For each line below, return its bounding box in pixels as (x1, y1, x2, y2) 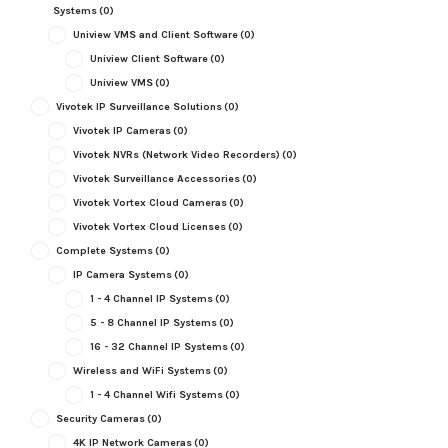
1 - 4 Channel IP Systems (89, 291, 213, 305)
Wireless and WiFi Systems (72, 363, 211, 377)
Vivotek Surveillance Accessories (72, 171, 240, 185)
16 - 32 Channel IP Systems (89, 339, 228, 353)
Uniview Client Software (89, 51, 208, 65)
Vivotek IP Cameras (72, 123, 171, 137)
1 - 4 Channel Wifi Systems (89, 387, 223, 401)
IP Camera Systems (72, 267, 172, 281)
